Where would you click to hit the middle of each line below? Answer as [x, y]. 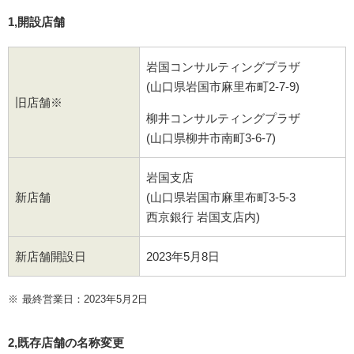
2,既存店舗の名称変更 [66, 342]
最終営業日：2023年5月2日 [85, 299]
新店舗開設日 [50, 256]
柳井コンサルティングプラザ [223, 118]
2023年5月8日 [183, 256]
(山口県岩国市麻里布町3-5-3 [220, 197]
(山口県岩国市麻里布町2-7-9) [222, 86]
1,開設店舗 [36, 21]
